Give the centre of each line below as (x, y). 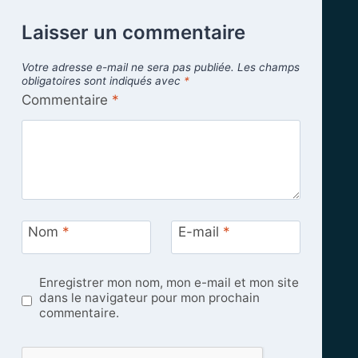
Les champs (268, 68)
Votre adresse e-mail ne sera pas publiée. (127, 68)
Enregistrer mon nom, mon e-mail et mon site (169, 282)
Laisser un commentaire (133, 32)
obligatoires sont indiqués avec (102, 81)
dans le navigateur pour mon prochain (150, 297)
